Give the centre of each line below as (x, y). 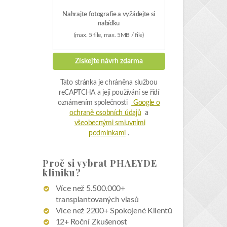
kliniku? (62, 72)
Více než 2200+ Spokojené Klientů (114, 110)
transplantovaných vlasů (97, 99)
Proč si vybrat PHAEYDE (100, 62)
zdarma (85, 208)
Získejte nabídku (111, 196)
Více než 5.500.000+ (90, 87)
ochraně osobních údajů (105, 12)
